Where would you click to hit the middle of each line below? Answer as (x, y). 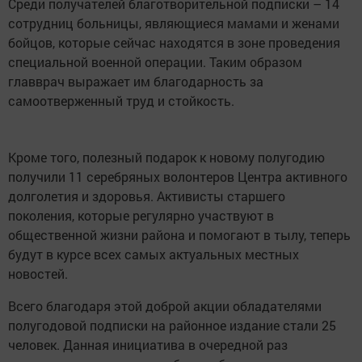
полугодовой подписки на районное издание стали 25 (172, 326)
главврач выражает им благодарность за (136, 82)
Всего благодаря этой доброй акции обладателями (165, 306)
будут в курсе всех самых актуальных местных (154, 255)
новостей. (38, 274)
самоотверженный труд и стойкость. (121, 101)
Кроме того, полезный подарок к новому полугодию (166, 158)
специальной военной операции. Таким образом (155, 62)
